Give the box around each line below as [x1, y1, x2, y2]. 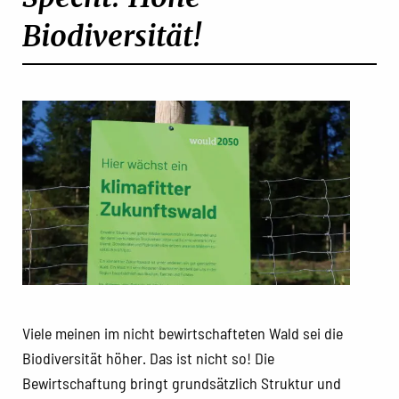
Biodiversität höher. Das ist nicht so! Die [22, 347, 274, 368]
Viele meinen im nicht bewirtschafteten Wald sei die [22, 322, 343, 343]
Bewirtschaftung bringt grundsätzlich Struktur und [22, 372, 341, 393]
